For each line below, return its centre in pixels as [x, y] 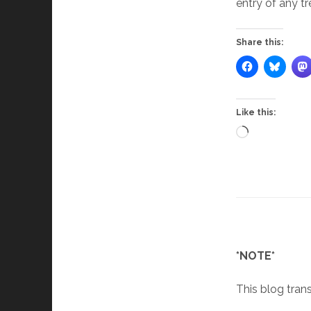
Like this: [256, 112]
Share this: [260, 42]
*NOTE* [256, 256]
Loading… [272, 133]
